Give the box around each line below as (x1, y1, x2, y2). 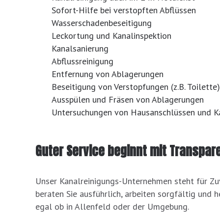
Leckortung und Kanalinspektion (51, 29, 171, 41)
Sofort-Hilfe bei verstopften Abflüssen (51, 4, 196, 16)
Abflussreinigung (51, 55, 113, 67)
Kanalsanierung (51, 42, 109, 54)
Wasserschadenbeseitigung (51, 17, 152, 28)
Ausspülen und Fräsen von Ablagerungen (51, 93, 204, 105)
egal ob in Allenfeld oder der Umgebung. (35, 200, 189, 212)
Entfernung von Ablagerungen (51, 68, 164, 80)
